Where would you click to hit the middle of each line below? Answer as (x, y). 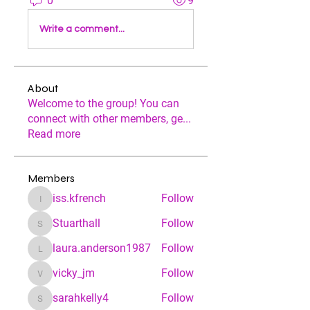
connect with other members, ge (105, 119)
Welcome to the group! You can (103, 103)
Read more (54, 134)
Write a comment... (82, 29)
